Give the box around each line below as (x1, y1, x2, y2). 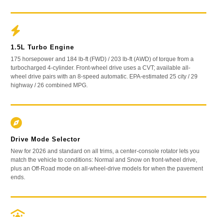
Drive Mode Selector (11, 136, 81, 143)
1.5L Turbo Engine (11, 44, 75, 51)
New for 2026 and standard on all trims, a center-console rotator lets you (11, 148, 200, 154)
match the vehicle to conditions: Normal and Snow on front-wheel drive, (11, 156, 198, 163)
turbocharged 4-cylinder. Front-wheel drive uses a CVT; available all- (11, 64, 191, 71)
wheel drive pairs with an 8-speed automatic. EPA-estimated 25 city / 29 (11, 73, 198, 79)
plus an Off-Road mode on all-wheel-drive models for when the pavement (11, 165, 203, 171)
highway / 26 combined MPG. (11, 82, 88, 88)
